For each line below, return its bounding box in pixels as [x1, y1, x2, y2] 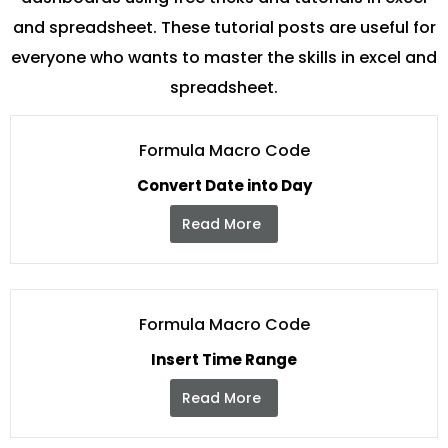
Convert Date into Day [136, 175, 312, 197]
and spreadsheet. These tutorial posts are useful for [12, 16, 436, 40]
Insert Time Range [151, 349, 297, 371]
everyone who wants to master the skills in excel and [11, 46, 437, 70]
